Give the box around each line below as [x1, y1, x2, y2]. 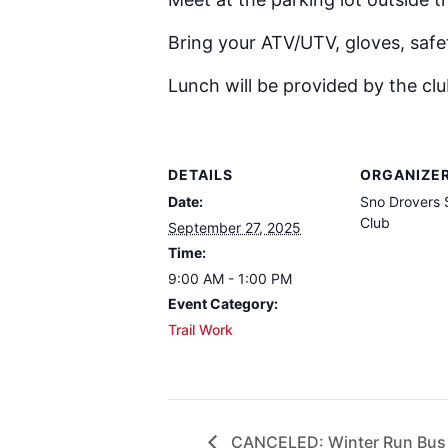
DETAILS [168, 166, 233, 184]
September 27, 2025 [168, 219, 301, 237]
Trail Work [168, 321, 233, 339]
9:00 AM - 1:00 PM [168, 270, 292, 288]
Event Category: [168, 295, 278, 313]
